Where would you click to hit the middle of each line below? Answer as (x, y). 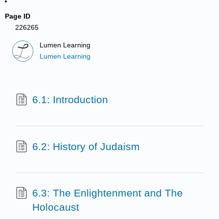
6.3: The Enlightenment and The (107, 193)
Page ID (18, 16)
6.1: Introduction (70, 100)
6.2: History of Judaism (86, 146)
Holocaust (55, 207)
